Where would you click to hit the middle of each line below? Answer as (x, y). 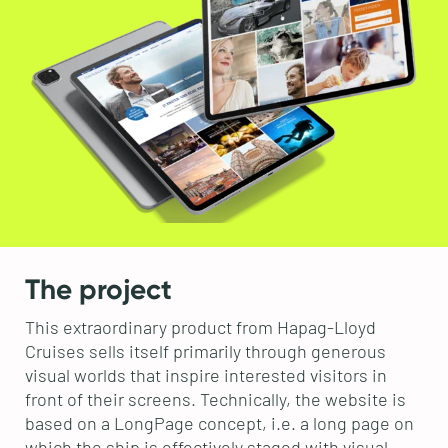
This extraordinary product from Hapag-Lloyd (200, 327)
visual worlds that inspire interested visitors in (205, 375)
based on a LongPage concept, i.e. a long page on (219, 423)
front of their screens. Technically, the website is (215, 399)
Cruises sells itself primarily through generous (205, 351)
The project (98, 290)
